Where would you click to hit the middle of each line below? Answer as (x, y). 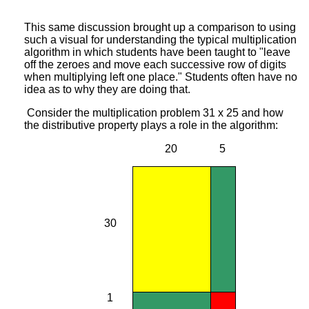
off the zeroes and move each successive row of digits (155, 64)
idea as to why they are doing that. (107, 89)
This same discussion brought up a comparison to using (160, 27)
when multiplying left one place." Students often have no (161, 77)
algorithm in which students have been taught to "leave (157, 52)
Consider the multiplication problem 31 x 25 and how (154, 112)
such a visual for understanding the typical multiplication (160, 39)
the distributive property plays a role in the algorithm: (151, 125)
